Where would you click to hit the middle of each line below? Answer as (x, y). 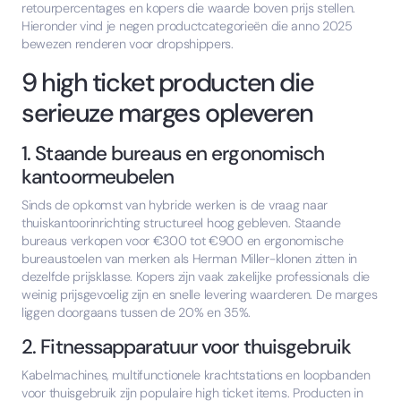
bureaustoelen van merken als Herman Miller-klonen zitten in (190, 259)
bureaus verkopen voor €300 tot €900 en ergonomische (183, 241)
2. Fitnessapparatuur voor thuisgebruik (186, 347)
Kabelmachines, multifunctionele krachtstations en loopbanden (196, 375)
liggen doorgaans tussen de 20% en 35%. (137, 313)
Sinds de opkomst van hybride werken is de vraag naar (175, 205)
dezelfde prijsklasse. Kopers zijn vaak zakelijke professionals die (196, 277)
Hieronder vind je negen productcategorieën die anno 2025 (187, 26)
